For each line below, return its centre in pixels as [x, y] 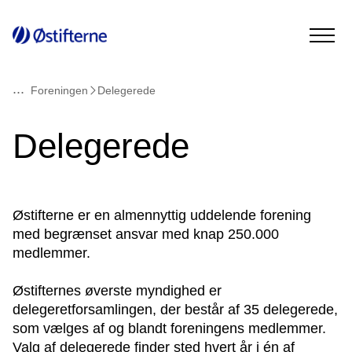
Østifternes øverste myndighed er [117, 291]
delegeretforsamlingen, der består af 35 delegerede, [175, 310]
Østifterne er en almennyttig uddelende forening [162, 215]
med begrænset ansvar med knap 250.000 [146, 234]
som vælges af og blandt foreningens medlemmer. [169, 328]
